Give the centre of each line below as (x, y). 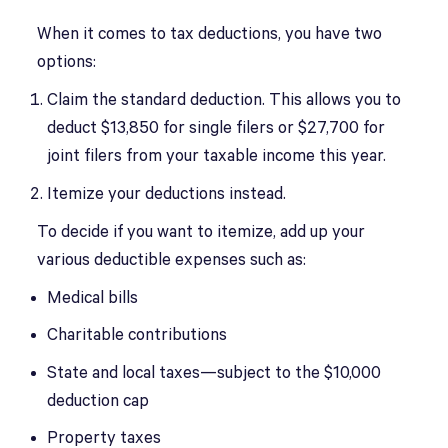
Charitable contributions (139, 335)
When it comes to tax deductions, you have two (210, 34)
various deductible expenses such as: (172, 260)
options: (69, 62)
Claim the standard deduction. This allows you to (224, 100)
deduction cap (98, 401)
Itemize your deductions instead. (169, 194)
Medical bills (95, 298)
